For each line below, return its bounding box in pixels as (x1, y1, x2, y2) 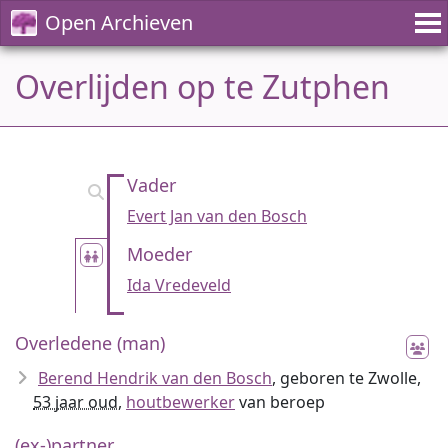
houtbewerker (126, 391, 235, 413)
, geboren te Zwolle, (272, 367, 421, 389)
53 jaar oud (33, 391, 118, 413)
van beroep (235, 391, 325, 413)
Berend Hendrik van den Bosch (38, 367, 272, 389)
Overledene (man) (15, 331, 165, 355)
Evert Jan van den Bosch (127, 205, 307, 227)
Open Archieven (45, 9, 193, 36)
